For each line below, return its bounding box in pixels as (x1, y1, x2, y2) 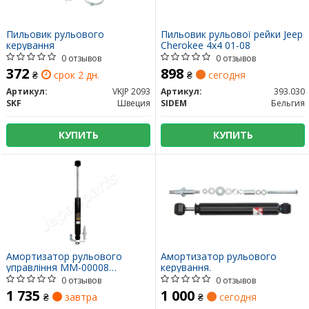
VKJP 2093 (112, 86, 150, 98)
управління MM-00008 (6, 261, 109, 275)
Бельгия (271, 97, 305, 110)
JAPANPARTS (6, 272, 66, 286)
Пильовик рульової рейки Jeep (161, 28, 303, 41)
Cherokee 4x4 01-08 (161, 39, 250, 52)
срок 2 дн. (51, 68, 99, 82)
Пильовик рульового (6, 28, 104, 41)
